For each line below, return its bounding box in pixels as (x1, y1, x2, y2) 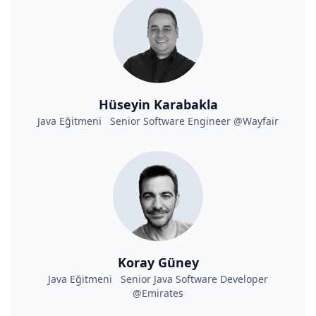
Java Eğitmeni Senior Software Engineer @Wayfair (37, 114, 279, 128)
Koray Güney (117, 254, 199, 271)
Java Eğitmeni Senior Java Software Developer (48, 272, 268, 286)
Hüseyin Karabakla (98, 96, 218, 113)
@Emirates (133, 286, 183, 300)
